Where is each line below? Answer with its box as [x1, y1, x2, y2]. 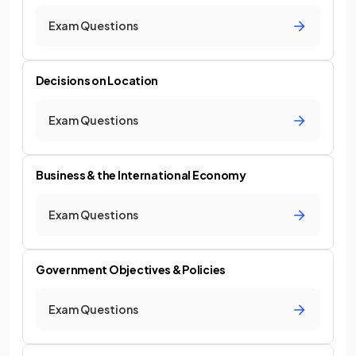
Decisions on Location [36, 73, 159, 87]
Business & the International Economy [36, 168, 246, 182]
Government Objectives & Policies [36, 262, 226, 277]
